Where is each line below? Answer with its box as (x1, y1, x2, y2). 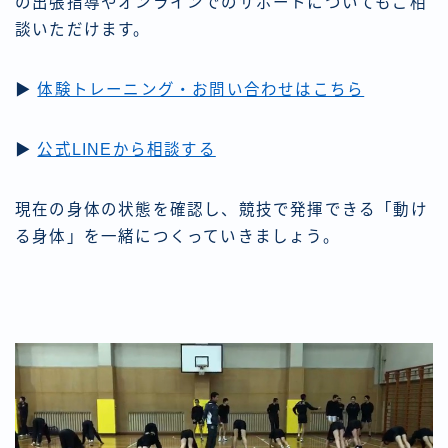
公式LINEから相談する (37, 141, 216, 159)
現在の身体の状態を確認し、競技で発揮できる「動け (15, 201, 428, 219)
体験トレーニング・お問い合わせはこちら (37, 81, 365, 99)
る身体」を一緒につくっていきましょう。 (15, 228, 340, 246)
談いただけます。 (15, 21, 151, 39)
